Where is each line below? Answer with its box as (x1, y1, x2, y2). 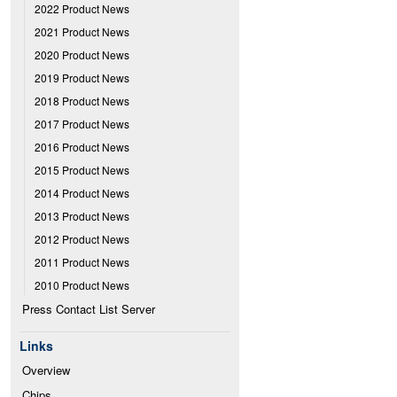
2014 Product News (35, 185, 129, 200)
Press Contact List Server (22, 300, 155, 317)
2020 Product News (35, 47, 129, 62)
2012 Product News (35, 231, 129, 246)
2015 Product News (35, 162, 129, 177)
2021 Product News (35, 24, 129, 39)
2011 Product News (35, 254, 129, 269)
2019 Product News (35, 70, 129, 85)
